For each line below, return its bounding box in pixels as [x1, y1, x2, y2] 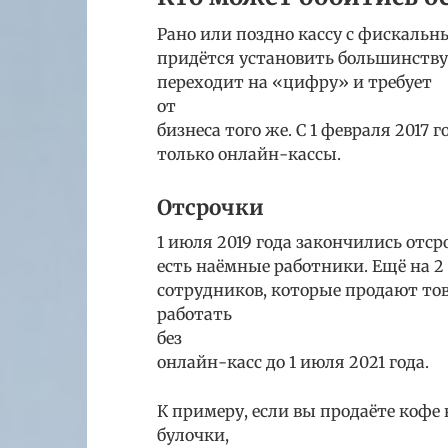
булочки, [157, 424, 229, 445]
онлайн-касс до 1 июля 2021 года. [157, 351, 429, 372]
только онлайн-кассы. [157, 144, 341, 164]
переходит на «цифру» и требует [157, 72, 432, 92]
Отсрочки [157, 195, 264, 222]
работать [157, 303, 232, 324]
